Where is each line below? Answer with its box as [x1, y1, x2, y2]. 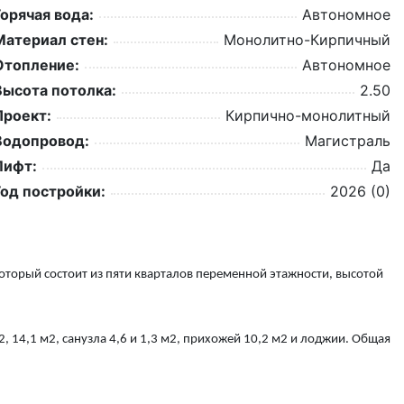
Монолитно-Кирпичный [224, 30, 390, 49]
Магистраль [305, 131, 390, 150]
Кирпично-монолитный [225, 106, 390, 124]
